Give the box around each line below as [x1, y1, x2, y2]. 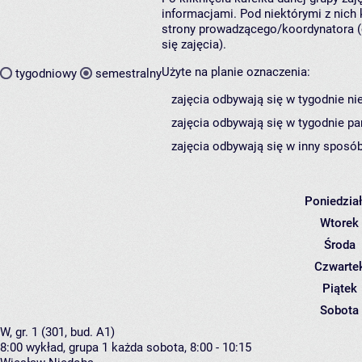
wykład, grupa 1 [26, 340, 108, 356]
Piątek [322, 281, 357, 297]
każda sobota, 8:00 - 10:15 [112, 340, 251, 356]
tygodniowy [15, 65, 77, 81]
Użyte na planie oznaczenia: [162, 65, 310, 80]
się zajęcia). [162, 37, 226, 53]
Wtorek [320, 216, 359, 231]
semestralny [95, 65, 162, 81]
